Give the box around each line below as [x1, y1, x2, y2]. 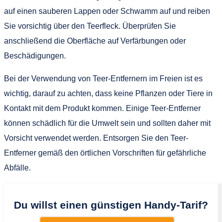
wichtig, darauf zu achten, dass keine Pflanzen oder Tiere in [4, 89, 213, 98]
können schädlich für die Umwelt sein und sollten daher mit [4, 118, 211, 127]
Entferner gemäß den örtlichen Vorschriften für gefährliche [4, 148, 206, 157]
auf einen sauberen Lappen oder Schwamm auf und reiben [4, 6, 210, 15]
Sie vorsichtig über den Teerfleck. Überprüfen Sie [4, 21, 176, 30]
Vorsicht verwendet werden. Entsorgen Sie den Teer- [4, 133, 188, 142]
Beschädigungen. [4, 51, 66, 60]
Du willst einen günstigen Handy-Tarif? [14, 199, 208, 211]
